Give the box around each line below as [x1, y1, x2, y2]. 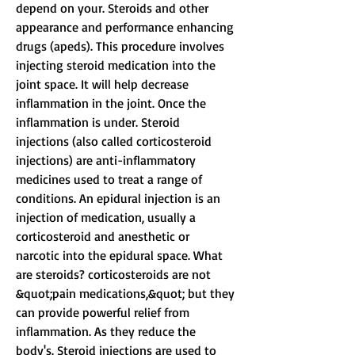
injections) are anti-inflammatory [16, 152, 199, 169]
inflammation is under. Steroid [16, 114, 183, 131]
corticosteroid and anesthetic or [16, 228, 193, 245]
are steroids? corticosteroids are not [16, 266, 214, 283]
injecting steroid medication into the [16, 57, 219, 74]
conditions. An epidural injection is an [16, 190, 223, 207]
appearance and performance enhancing [16, 19, 237, 36]
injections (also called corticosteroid [16, 133, 215, 150]
